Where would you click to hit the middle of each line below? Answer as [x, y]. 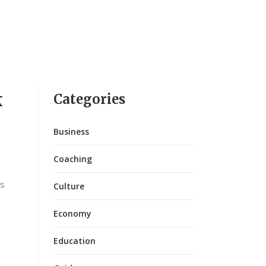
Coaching [72, 159]
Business [71, 132]
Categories [89, 99]
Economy [72, 213]
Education [74, 241]
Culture [69, 186]
